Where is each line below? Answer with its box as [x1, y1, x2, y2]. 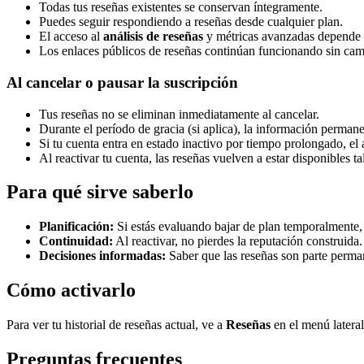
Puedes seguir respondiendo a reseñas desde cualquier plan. [39, 15, 343, 29]
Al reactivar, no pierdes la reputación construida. [113, 234, 362, 249]
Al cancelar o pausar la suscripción [6, 73, 238, 91]
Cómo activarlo [6, 279, 136, 301]
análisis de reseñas [103, 29, 203, 44]
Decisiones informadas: [39, 249, 166, 263]
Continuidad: [39, 234, 113, 249]
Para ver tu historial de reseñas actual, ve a [6, 318, 226, 332]
